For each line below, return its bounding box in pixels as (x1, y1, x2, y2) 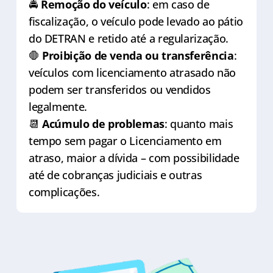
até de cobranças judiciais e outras (28, 167, 202, 182)
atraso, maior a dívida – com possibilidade (28, 150, 239, 165)
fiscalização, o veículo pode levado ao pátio (28, 13, 244, 29)
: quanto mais (164, 116, 233, 131)
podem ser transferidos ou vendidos (28, 82, 211, 97)
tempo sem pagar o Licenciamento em (28, 133, 222, 148)
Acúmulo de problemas (42, 116, 165, 131)
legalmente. (28, 99, 87, 114)
